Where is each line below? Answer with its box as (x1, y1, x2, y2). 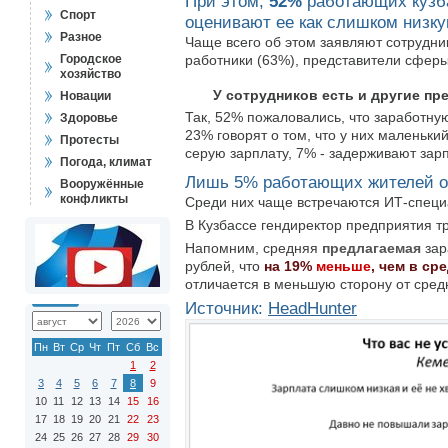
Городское (60, 52, 122, 66)
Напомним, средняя (185, 240, 322, 257)
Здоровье (60, 111, 118, 125)
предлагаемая (322, 240, 425, 257)
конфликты (60, 192, 128, 206)
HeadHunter (268, 299, 357, 319)
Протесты (60, 133, 119, 147)
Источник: (185, 299, 268, 319)
